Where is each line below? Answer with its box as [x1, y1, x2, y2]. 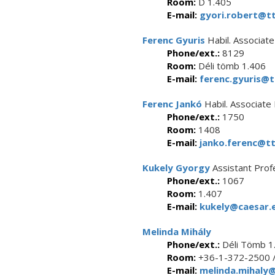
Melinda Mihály [142, 225, 211, 238]
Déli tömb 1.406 [196, 60, 266, 72]
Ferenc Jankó [142, 98, 202, 110]
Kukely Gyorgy [142, 161, 210, 174]
